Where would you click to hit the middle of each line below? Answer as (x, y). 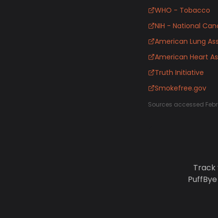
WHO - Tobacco (182, 10)
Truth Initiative (179, 73)
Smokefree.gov (181, 88)
